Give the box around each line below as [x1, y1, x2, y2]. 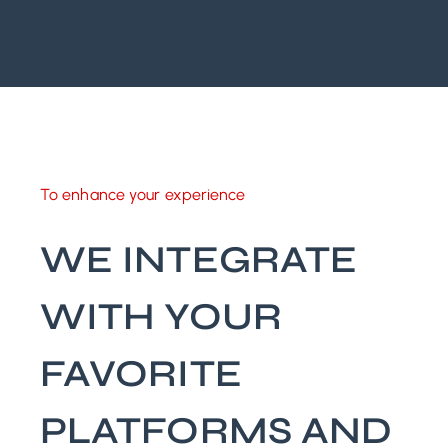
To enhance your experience [40, 185, 246, 205]
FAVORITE [40, 351, 242, 397]
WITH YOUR [40, 294, 282, 340]
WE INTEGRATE [40, 237, 358, 283]
